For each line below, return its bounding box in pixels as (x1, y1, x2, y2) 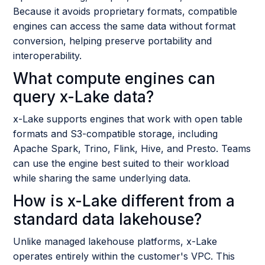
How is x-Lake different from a (13, 191, 235, 210)
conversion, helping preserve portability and (13, 34, 212, 47)
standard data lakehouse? (13, 209, 202, 228)
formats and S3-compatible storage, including (13, 127, 218, 140)
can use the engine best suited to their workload (13, 157, 230, 169)
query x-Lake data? (13, 87, 154, 106)
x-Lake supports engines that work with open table (13, 112, 243, 125)
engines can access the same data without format (13, 20, 236, 32)
